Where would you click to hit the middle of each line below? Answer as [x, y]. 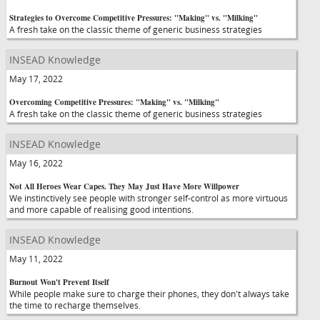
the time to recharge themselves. [75, 305]
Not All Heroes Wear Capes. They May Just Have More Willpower [124, 186]
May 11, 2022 [36, 259]
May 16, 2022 [36, 163]
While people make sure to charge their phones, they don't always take [149, 294]
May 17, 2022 [36, 79]
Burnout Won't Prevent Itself [59, 282]
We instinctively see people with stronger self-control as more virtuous [149, 198]
